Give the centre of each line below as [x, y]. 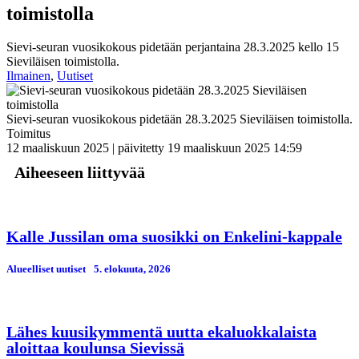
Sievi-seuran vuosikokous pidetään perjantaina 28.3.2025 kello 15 [173, 47]
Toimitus [28, 134]
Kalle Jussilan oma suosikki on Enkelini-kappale [174, 237]
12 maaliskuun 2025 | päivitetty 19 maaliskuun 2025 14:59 [154, 148]
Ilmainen [28, 76]
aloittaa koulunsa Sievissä [95, 347]
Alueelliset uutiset [46, 268]
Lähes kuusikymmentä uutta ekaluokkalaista [161, 331]
